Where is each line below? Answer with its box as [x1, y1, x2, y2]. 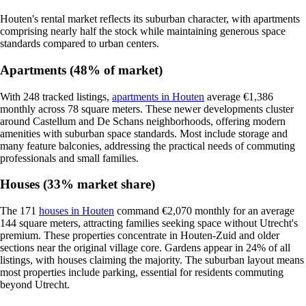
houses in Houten [39, 205, 114, 217]
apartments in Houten [112, 90, 204, 102]
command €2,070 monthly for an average [114, 205, 294, 217]
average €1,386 [204, 90, 273, 102]
